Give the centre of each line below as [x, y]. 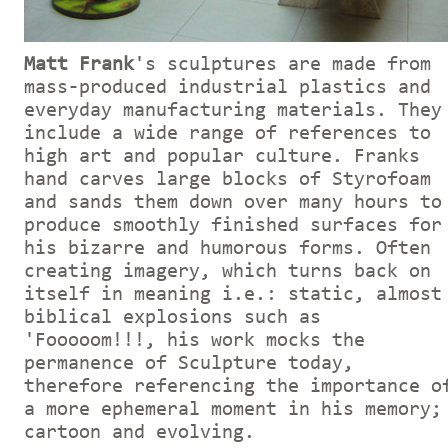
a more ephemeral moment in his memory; [233, 409]
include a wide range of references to [227, 133]
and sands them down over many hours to [233, 202]
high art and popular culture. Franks [222, 156]
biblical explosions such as [172, 317]
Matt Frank [79, 64]
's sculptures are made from [282, 64]
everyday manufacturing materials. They [233, 110]
